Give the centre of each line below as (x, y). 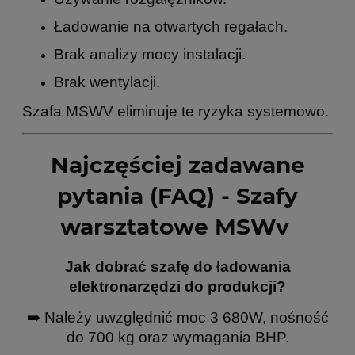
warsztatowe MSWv (177, 227)
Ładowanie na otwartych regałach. (171, 27)
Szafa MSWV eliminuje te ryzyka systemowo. (176, 112)
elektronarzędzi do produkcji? (177, 286)
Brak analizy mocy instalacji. (150, 55)
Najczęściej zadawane (177, 165)
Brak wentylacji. (107, 82)
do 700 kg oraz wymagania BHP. (177, 337)
